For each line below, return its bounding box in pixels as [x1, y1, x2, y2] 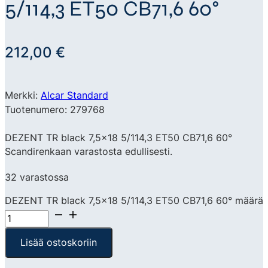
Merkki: [5, 89, 41, 101]
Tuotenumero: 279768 [5, 103, 105, 115]
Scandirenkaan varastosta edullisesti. [5, 145, 172, 157]
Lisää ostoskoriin [20, 236, 98, 249]
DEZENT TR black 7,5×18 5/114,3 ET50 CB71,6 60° [5, 131, 232, 144]
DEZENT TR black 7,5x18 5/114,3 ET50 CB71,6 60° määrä [5, 194, 263, 207]
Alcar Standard [41, 89, 108, 101]
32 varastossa [5, 170, 69, 183]
